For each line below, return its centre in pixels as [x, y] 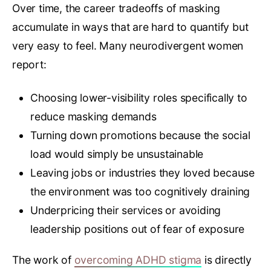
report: [29, 64]
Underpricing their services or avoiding [126, 210]
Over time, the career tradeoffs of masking [116, 8]
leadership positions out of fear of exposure [138, 229]
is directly [227, 260]
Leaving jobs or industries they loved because [142, 172]
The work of [43, 260]
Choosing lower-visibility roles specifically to [139, 97]
